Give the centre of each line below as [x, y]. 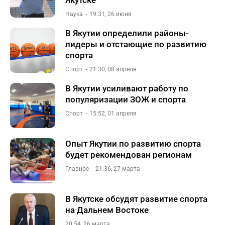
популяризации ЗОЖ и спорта [126, 99]
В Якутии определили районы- [127, 33]
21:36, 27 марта [118, 169]
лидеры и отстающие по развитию [136, 44]
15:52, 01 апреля [113, 114]
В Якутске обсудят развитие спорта [136, 199]
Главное [77, 169]
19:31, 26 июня [110, 14]
